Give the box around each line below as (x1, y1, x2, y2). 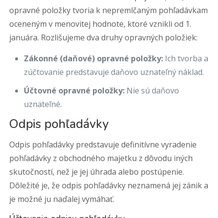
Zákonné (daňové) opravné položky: (24, 53, 163, 64)
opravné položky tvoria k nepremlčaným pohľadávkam (9, 5, 208, 16)
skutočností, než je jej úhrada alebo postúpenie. (9, 166, 184, 177)
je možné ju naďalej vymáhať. (9, 194, 115, 204)
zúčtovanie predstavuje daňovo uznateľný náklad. (24, 67, 204, 77)
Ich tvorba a (163, 53, 209, 64)
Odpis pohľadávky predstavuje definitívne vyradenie (9, 139, 197, 150)
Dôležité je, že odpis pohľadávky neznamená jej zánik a (9, 180, 209, 191)
